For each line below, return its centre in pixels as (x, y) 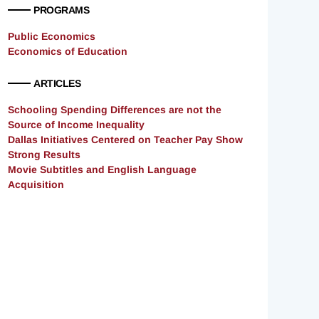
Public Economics (52, 37)
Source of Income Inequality (76, 125)
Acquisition (36, 185)
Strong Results (44, 155)
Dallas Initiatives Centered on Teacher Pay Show (125, 140)
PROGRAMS (61, 10)
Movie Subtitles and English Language (102, 170)
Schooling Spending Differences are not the (115, 110)
